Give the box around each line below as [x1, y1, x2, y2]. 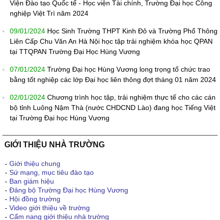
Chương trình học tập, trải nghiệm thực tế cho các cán [47, 93, 216, 101]
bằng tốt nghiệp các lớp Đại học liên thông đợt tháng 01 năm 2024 [10, 75, 216, 83]
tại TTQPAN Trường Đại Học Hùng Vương [10, 47, 140, 55]
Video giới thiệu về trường [9, 203, 90, 212]
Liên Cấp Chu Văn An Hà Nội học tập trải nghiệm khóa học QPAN [10, 37, 213, 45]
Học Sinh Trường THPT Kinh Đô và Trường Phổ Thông [47, 27, 218, 35]
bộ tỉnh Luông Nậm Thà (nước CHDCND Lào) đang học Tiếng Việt [10, 103, 216, 111]
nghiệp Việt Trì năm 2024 [10, 9, 88, 17]
